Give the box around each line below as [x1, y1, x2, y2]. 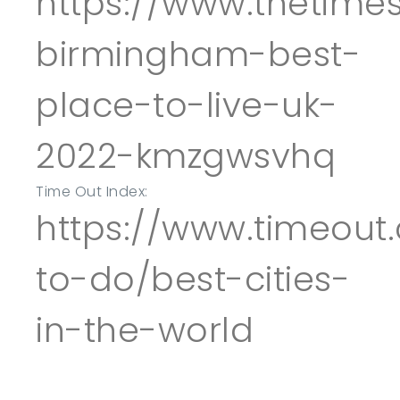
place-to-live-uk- [36, 81, 338, 129]
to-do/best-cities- [36, 255, 350, 303]
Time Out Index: [36, 181, 148, 202]
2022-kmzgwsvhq [36, 132, 336, 179]
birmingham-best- [36, 30, 361, 78]
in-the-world [36, 306, 254, 354]
